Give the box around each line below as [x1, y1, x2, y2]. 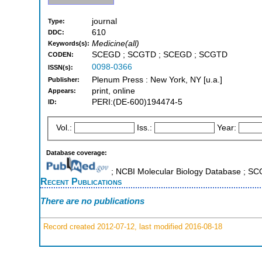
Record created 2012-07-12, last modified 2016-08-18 [41, 222, 222, 231]
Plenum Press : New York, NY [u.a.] [92, 75, 222, 85]
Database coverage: [46, 149, 107, 156]
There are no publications [40, 196, 144, 206]
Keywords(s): [48, 40, 89, 47]
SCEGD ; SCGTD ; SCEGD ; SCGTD [92, 50, 227, 60]
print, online [92, 87, 135, 96]
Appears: [48, 87, 76, 95]
